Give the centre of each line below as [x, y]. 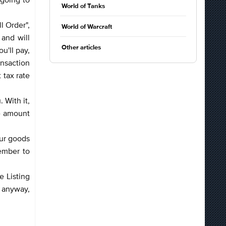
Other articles [81, 48]
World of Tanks [83, 6]
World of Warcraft [87, 27]
